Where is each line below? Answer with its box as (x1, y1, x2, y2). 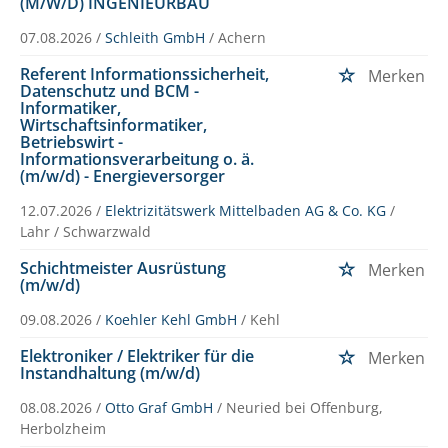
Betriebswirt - (20, 130, 123, 153)
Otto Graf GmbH (105, 397, 213, 417)
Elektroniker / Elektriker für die (20, 344, 254, 367)
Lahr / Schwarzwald (20, 221, 151, 241)
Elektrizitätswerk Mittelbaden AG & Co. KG (105, 200, 386, 220)
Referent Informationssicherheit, (20, 62, 269, 85)
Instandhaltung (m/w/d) (20, 361, 200, 384)
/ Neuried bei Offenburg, (217, 397, 383, 417)
